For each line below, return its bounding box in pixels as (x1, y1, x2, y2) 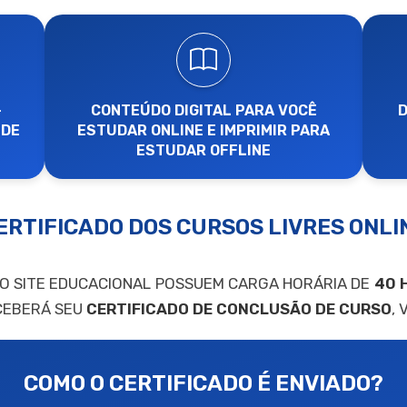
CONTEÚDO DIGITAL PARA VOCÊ (90, 102, 317, 119)
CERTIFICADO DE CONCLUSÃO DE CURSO (86, 300, 392, 318)
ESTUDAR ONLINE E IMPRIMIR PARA (77, 122, 330, 139)
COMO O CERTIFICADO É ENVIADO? (24, 371, 383, 396)
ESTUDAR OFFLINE (136, 142, 271, 159)
